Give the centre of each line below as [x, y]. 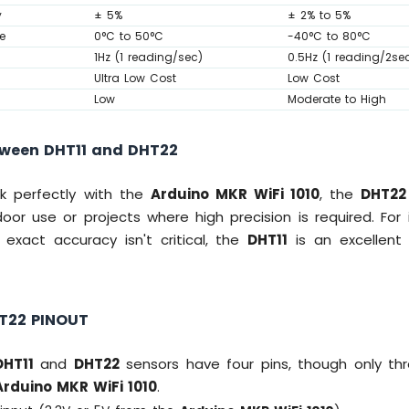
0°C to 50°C [129, 36]
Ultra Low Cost [136, 78]
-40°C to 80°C [330, 36]
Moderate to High [337, 99]
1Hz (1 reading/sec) [149, 57]
